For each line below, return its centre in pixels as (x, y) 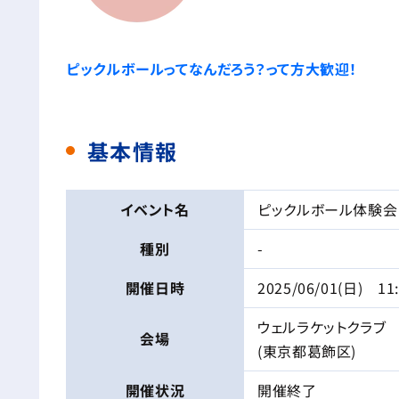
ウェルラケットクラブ (322, 327)
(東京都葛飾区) (307, 351)
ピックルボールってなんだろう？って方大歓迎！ (212, 69)
